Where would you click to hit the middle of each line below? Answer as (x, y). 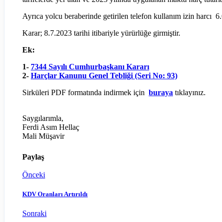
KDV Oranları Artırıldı (55, 194)
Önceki (34, 174)
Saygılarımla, (43, 118)
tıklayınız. (189, 92)
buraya (161, 92)
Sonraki (34, 214)
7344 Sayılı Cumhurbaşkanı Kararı (90, 66)
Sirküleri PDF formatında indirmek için (85, 92)
